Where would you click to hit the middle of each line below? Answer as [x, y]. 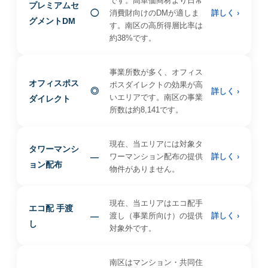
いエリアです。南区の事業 [156, 97]
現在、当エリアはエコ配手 [156, 203]
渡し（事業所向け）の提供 [156, 216]
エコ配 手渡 [51, 208]
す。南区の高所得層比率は [156, 25]
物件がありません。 [144, 169]
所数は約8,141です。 [146, 110]
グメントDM [52, 21]
